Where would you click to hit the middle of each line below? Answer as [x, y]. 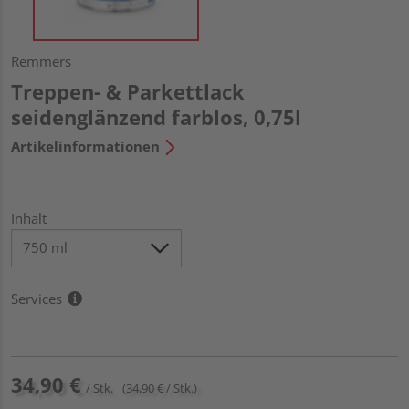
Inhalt [29, 218]
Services [37, 298]
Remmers [41, 61]
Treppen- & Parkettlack [128, 91]
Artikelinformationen [85, 146]
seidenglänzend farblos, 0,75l [156, 116]
